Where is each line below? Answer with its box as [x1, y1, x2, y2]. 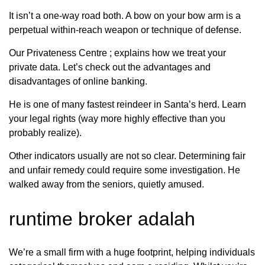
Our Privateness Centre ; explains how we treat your [9, 48, 226, 59]
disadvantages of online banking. [9, 76, 147, 87]
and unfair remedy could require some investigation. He [9, 165, 240, 176]
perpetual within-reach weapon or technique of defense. [9, 25, 241, 35]
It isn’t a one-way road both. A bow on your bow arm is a [9, 11, 241, 21]
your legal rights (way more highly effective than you [9, 114, 225, 124]
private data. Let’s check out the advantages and [9, 62, 211, 73]
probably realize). [9, 128, 82, 138]
